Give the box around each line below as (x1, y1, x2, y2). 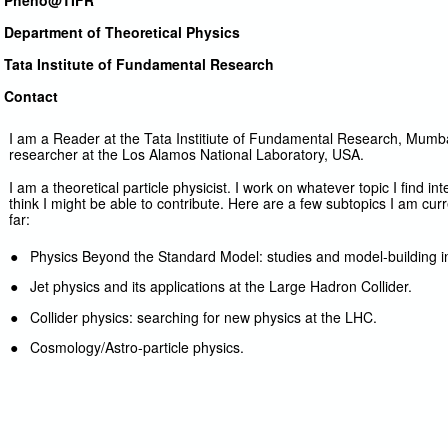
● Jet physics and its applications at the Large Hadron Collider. (10, 276, 413, 297)
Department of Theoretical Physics (4, 22, 241, 43)
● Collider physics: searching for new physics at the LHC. (10, 306, 378, 327)
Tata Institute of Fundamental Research (4, 54, 275, 75)
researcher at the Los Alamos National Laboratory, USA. (9, 143, 365, 164)
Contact (4, 86, 59, 107)
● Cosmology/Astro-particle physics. (10, 336, 245, 357)
